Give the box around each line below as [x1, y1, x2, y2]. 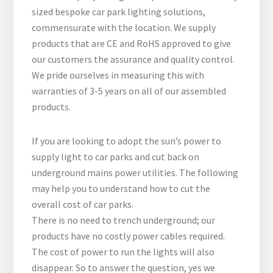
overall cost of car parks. [32, 198, 134, 211]
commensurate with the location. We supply [32, 21, 216, 34]
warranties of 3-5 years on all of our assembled [32, 85, 227, 97]
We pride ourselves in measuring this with [32, 69, 205, 82]
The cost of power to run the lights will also [32, 246, 215, 258]
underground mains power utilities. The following [32, 166, 239, 179]
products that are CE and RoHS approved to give [32, 37, 232, 50]
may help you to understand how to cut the [32, 182, 211, 195]
